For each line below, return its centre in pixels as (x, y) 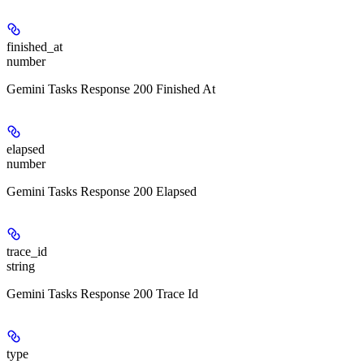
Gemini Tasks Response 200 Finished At (111, 89)
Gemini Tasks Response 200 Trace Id (102, 294)
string (21, 266)
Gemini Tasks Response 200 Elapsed (102, 192)
